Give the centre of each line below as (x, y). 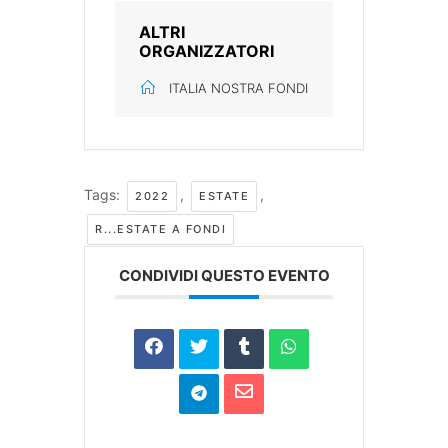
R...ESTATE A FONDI (160, 229)
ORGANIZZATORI (206, 51)
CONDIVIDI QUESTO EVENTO (224, 276)
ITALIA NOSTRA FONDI (238, 88)
